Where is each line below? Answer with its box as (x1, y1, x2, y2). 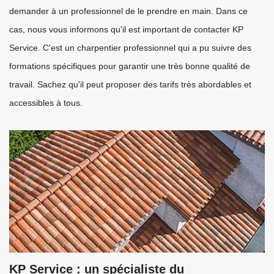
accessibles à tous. (9, 98, 83, 108)
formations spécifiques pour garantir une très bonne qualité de (9, 61, 250, 71)
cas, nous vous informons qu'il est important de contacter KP (9, 24, 243, 34)
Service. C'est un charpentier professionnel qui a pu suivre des (9, 43, 251, 53)
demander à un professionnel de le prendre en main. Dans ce (9, 6, 248, 16)
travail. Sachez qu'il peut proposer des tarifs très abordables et (9, 80, 251, 89)
